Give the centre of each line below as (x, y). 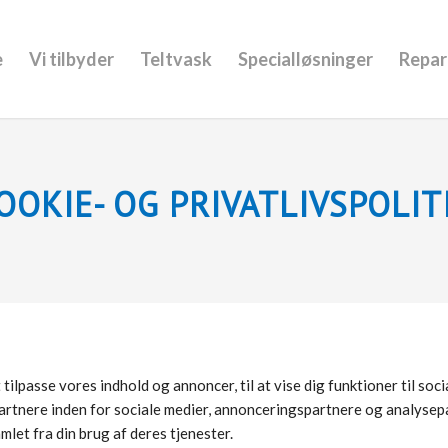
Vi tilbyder (72, 59)
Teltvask (176, 59)
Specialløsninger (306, 59)
